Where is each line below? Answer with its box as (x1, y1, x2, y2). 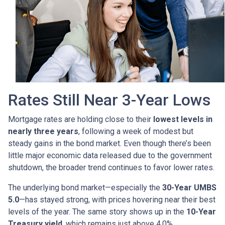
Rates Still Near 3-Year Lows (8, 90, 210, 109)
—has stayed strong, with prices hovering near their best (19, 194, 215, 204)
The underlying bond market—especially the (8, 182, 162, 192)
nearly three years (8, 126, 78, 136)
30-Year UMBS (162, 182, 216, 192)
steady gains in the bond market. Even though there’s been (8, 138, 211, 148)
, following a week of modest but (78, 126, 193, 136)
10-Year (186, 206, 216, 216)
